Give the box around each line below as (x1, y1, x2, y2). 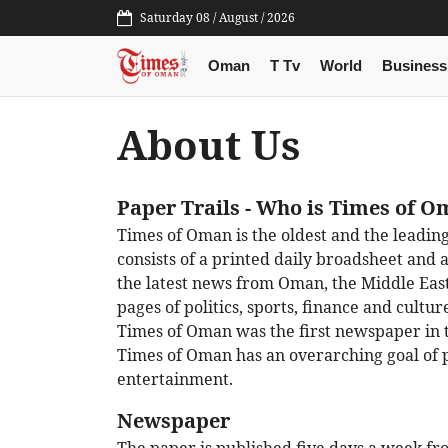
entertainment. (117, 368, 233, 391)
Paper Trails (117, 194, 240, 222)
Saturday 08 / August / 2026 (140, 9, 295, 26)
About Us (117, 117, 301, 173)
